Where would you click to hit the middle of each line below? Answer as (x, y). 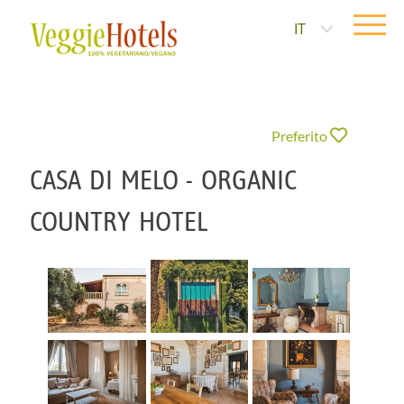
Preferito (299, 136)
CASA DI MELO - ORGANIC (163, 180)
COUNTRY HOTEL (119, 221)
